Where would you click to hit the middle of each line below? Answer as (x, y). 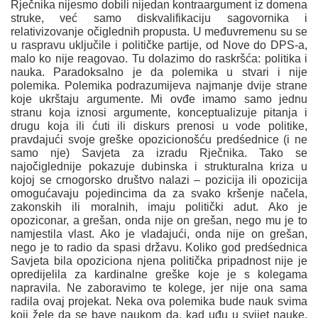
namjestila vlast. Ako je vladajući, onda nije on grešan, (159, 234)
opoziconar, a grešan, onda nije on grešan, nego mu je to (159, 221)
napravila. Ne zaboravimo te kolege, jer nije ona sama (159, 288)
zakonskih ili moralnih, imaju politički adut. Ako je (159, 207)
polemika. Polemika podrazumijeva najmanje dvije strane (159, 86)
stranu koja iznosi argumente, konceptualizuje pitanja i (159, 113)
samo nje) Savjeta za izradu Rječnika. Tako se (159, 153)
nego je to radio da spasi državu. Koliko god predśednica (159, 248)
